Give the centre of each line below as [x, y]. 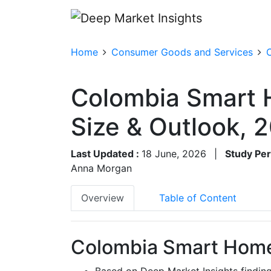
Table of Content [198, 198]
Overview [103, 198]
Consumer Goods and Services [182, 52]
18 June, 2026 [174, 153]
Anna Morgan [101, 168]
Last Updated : [106, 153]
